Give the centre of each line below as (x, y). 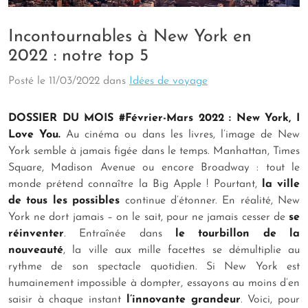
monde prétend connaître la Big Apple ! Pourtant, (135, 184)
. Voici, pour (270, 299)
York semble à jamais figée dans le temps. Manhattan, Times (154, 151)
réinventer (36, 233)
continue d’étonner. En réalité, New (210, 200)
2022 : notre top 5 (78, 56)
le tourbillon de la (238, 233)
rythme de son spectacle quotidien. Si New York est (154, 266)
